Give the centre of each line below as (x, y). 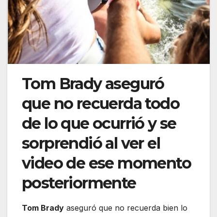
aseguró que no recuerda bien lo (126, 208)
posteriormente (79, 183)
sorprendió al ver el (91, 143)
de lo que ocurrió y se (99, 123)
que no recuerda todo (101, 103)
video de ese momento (106, 163)
